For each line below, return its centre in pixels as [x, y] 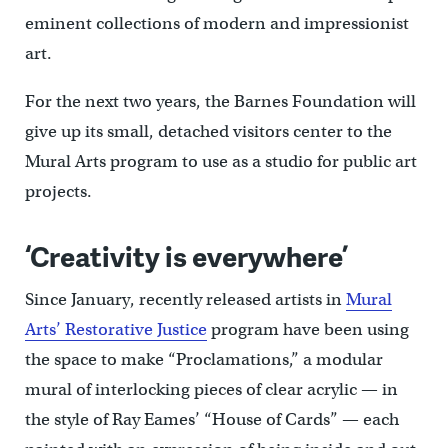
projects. [58, 192]
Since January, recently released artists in [185, 300]
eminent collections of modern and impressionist [216, 24]
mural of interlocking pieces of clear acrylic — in [211, 390]
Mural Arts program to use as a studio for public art [220, 162]
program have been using [307, 330]
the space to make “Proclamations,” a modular [203, 360]
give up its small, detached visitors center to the [208, 132]
